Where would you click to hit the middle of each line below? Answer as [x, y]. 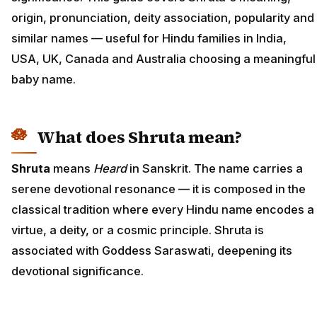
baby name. [44, 80]
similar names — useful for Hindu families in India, [149, 39]
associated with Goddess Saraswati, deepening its [152, 250]
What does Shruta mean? [139, 137]
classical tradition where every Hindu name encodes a [163, 209]
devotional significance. [77, 271]
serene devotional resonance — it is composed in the [158, 189]
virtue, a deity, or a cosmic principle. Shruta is [138, 230]
